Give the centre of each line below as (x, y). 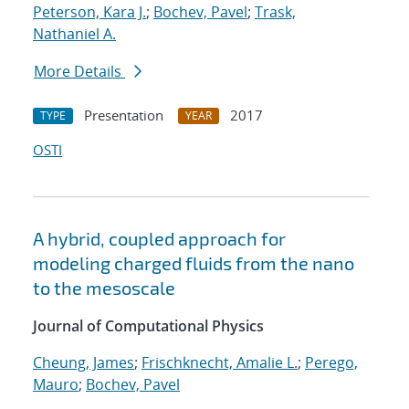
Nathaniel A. (74, 34)
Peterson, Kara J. (89, 12)
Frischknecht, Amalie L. (220, 363)
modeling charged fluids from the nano (194, 263)
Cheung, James (84, 363)
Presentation (124, 115)
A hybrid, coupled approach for (159, 239)
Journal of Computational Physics (148, 326)
